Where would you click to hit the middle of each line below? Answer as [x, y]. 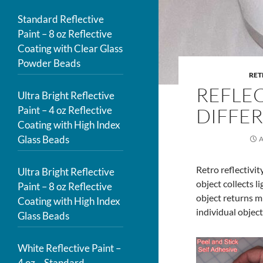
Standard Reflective [61, 19]
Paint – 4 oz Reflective [65, 110]
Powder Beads [49, 63]
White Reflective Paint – [69, 248]
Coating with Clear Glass [70, 48]
